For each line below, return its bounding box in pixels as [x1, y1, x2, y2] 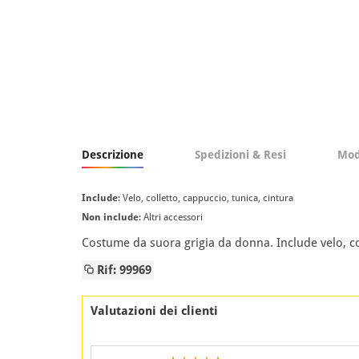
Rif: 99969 [94, 262, 151, 277]
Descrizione [82, 147, 143, 161]
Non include [82, 211, 139, 223]
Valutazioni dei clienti [91, 303, 218, 318]
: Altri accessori [139, 211, 203, 223]
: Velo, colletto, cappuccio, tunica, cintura [118, 192, 293, 204]
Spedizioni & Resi [195, 147, 286, 161]
